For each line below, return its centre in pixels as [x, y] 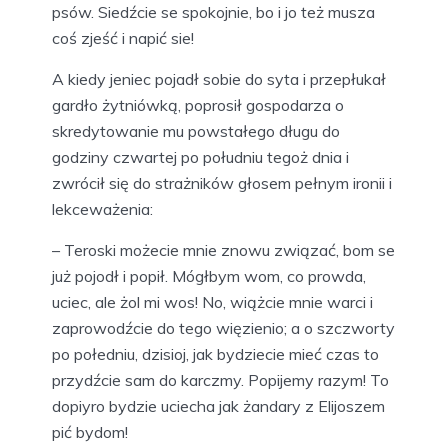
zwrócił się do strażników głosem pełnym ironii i [222, 183]
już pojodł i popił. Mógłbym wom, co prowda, [209, 276]
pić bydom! [90, 432]
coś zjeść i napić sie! [123, 38]
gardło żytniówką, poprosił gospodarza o [198, 105]
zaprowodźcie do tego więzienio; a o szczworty [223, 328]
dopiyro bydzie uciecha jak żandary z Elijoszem [218, 406]
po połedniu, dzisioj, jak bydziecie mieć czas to [215, 354]
